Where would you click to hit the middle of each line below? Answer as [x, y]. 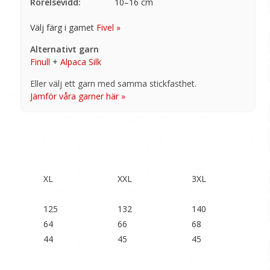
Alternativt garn [64, 49]
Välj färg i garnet [63, 27]
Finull [40, 61]
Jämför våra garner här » [78, 96]
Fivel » [108, 27]
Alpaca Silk [81, 61]
